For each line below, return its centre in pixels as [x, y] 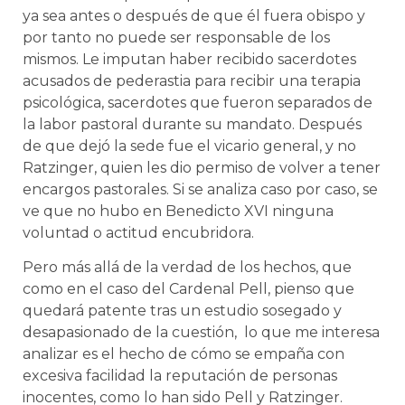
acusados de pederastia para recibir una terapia [192, 80]
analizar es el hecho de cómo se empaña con [184, 354]
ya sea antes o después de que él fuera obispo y [194, 15]
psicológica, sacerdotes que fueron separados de [198, 102]
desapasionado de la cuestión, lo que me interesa [201, 333]
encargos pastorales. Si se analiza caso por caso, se [200, 189]
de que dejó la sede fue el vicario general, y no [189, 146]
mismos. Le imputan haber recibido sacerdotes [189, 59]
